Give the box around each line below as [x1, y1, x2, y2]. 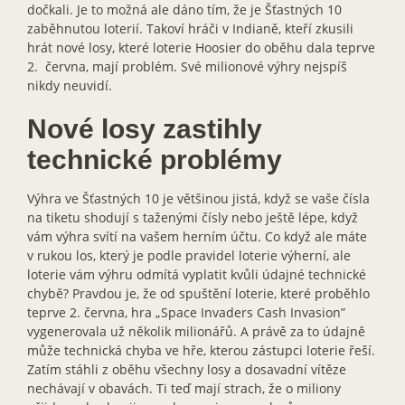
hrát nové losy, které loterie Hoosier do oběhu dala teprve [27, 39, 375, 56]
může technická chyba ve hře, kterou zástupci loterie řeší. [27, 342, 375, 359]
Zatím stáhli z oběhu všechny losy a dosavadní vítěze [27, 361, 346, 378]
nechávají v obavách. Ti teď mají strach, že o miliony [27, 380, 341, 397]
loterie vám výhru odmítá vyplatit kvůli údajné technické [27, 266, 366, 283]
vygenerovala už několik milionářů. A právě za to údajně [27, 323, 365, 340]
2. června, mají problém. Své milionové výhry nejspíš [27, 58, 347, 75]
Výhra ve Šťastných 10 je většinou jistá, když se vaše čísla [27, 190, 370, 207]
